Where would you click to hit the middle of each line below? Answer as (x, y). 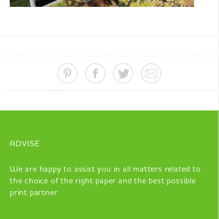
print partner (34, 193)
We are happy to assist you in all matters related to (105, 170)
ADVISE (25, 144)
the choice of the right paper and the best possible (103, 182)
